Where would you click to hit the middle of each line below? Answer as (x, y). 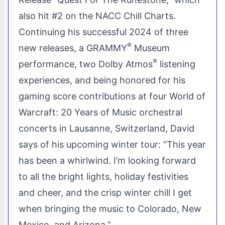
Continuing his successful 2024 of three (103, 32)
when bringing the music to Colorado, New (110, 208)
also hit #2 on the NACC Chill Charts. (97, 16)
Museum (151, 48)
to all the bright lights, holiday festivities (103, 176)
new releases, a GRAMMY (73, 48)
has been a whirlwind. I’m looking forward (107, 160)
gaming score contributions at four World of (112, 96)
